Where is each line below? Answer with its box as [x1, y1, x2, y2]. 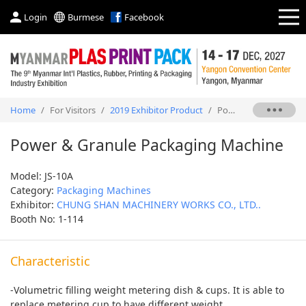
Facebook [124, 11, 164, 23]
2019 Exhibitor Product [110, 103, 203, 116]
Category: [10, 183, 57, 197]
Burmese [68, 11, 104, 23]
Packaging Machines [57, 183, 151, 197]
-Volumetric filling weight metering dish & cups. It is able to [10, 283, 284, 296]
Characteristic [10, 252, 90, 269]
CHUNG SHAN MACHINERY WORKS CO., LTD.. [57, 197, 261, 211]
